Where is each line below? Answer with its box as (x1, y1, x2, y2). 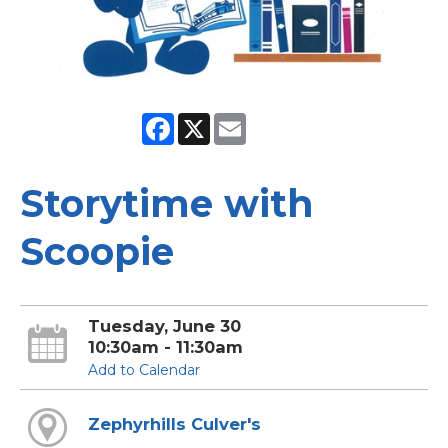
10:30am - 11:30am (87, 336, 243, 357)
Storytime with (20, 180, 313, 226)
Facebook (174, 111, 243, 130)
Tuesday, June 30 (87, 315, 241, 336)
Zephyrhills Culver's (87, 414, 261, 435)
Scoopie (20, 228, 174, 274)
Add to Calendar (87, 360, 200, 379)
